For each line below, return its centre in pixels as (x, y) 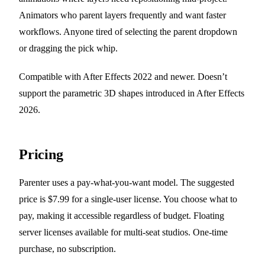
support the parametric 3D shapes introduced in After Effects (132, 93)
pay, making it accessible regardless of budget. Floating (122, 216)
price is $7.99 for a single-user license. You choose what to (128, 199)
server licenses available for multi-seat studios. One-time (123, 232)
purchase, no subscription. (67, 249)
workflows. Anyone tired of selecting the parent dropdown (128, 32)
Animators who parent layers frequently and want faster (122, 15)
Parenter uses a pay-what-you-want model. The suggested (127, 183)
